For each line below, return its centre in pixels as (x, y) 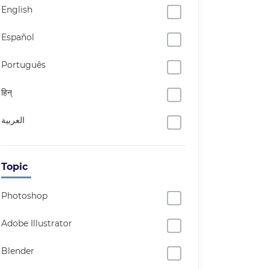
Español (18, 37)
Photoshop (24, 196)
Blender (18, 251)
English (17, 10)
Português (23, 65)
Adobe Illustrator (37, 223)
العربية (13, 120)
